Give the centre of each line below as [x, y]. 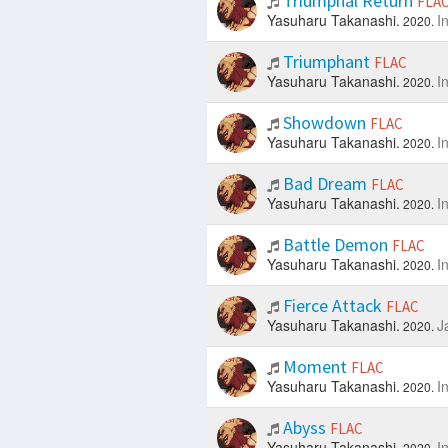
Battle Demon [335, 245]
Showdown [324, 123]
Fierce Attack [332, 306]
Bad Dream [324, 184]
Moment [314, 367]
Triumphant [326, 62]
